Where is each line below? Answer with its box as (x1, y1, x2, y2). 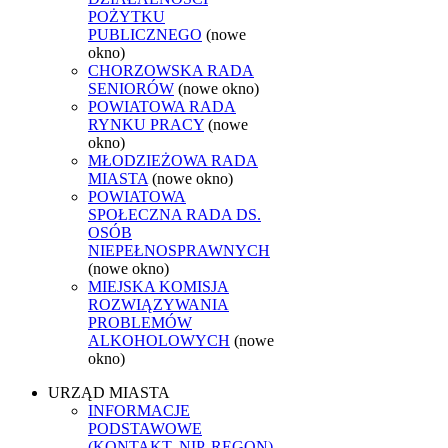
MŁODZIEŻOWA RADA (88, 151, 258, 169)
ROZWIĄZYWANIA (88, 295, 229, 313)
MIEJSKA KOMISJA (88, 277, 229, 295)
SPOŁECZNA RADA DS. (88, 205, 261, 223)
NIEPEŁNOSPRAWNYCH (88, 241, 270, 259)
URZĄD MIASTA (48, 383, 170, 401)
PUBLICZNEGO (88, 25, 202, 43)
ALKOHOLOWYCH (88, 331, 230, 349)
